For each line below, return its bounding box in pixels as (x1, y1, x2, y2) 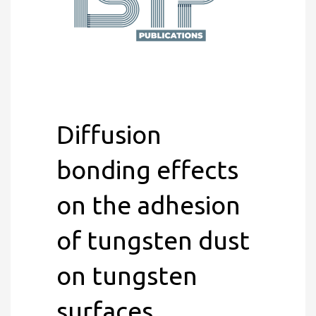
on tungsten (56, 261, 197, 290)
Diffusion (56, 120, 162, 149)
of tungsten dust (56, 226, 250, 255)
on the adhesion (56, 190, 241, 219)
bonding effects (56, 155, 238, 184)
